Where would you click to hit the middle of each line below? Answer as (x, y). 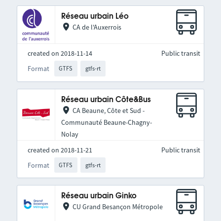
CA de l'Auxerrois (97, 27)
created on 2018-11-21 (60, 150)
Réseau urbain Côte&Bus (106, 100)
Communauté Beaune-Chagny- (106, 122)
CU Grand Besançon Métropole (117, 207)
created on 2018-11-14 (60, 54)
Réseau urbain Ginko (99, 196)
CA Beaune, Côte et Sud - (108, 110)
